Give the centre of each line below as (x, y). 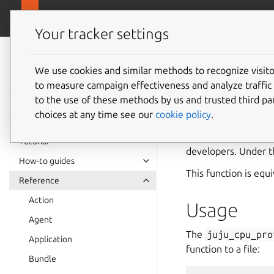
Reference (39, 180)
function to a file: (223, 249)
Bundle (43, 259)
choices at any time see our (95, 114)
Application (50, 239)
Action (41, 200)
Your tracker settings (102, 34)
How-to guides (47, 161)
